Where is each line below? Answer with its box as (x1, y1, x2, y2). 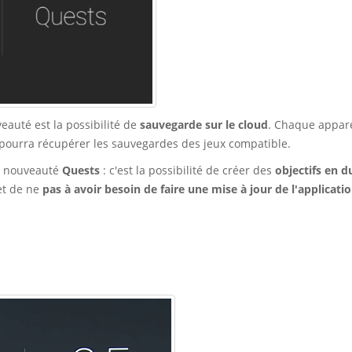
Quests (62, 162, 100, 178)
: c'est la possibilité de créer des (100, 162, 275, 178)
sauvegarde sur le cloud (140, 116, 268, 132)
